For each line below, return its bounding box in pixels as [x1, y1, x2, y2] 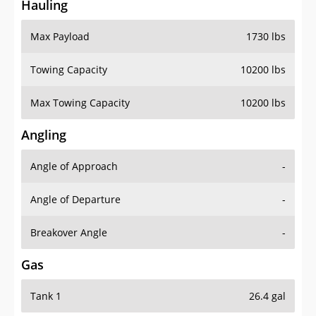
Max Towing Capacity [30, 96, 130, 110]
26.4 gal [249, 289, 286, 303]
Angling [21, 126, 66, 144]
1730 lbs [246, 30, 286, 44]
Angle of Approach [30, 159, 118, 174]
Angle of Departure [30, 193, 121, 207]
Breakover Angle [30, 226, 107, 240]
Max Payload [30, 30, 90, 44]
